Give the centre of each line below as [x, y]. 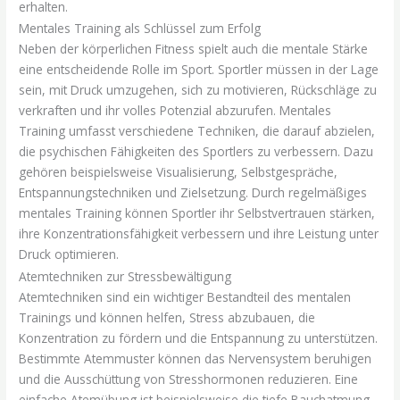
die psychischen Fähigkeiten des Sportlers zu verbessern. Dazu [196, 152]
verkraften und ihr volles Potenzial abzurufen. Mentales [175, 111]
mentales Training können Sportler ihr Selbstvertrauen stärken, [197, 213]
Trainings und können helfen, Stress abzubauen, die [167, 317]
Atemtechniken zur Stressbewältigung [125, 276]
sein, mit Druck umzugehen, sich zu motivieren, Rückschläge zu [198, 90]
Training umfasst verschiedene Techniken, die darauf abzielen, [197, 131]
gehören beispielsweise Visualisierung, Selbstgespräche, [179, 172]
